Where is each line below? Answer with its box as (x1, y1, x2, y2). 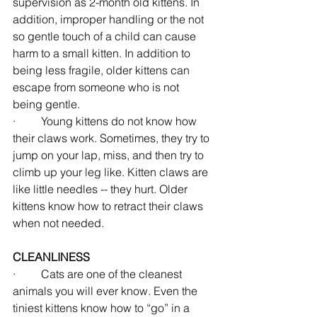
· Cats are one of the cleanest (13, 266, 185, 281)
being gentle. (13, 96, 80, 111)
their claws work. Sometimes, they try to (13, 130, 212, 145)
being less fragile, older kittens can (13, 62, 192, 77)
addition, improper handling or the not (13, 11, 207, 26)
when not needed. (13, 215, 104, 230)
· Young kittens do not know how (13, 113, 200, 128)
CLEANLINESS (13, 249, 90, 264)
